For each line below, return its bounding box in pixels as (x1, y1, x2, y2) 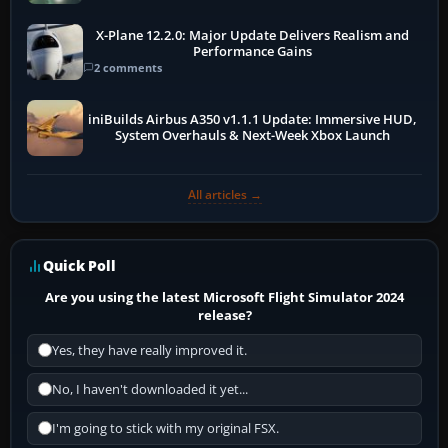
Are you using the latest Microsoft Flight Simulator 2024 (45, 287, 405, 306)
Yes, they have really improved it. (52, 341, 247, 359)
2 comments (94, 60, 162, 76)
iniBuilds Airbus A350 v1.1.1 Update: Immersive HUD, (88, 110, 418, 128)
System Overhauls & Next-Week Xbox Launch (115, 126, 391, 144)
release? (197, 305, 252, 324)
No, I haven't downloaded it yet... (52, 380, 248, 398)
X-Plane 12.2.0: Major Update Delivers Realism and (96, 27, 410, 45)
